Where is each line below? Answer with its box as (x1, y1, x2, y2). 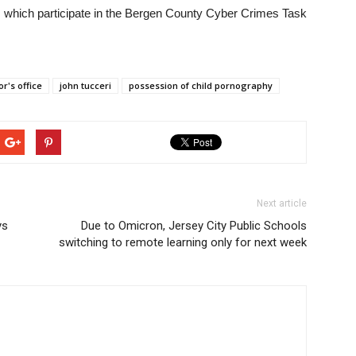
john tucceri (60, 79, 111, 91)
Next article (257, 198, 307, 209)
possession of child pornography (129, 79, 273, 91)
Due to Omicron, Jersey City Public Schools (81, 219, 307, 233)
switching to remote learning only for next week (59, 235, 307, 250)
